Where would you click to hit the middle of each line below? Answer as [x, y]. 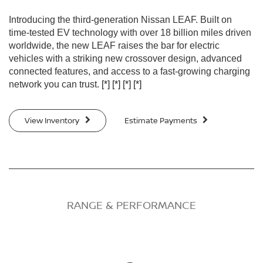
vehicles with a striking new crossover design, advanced [125, 58]
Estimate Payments [161, 121]
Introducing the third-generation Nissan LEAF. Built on [120, 19]
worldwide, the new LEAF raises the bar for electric [114, 45]
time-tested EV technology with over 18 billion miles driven [130, 32]
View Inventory [53, 121]
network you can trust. [55, 84]
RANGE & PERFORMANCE [131, 205]
